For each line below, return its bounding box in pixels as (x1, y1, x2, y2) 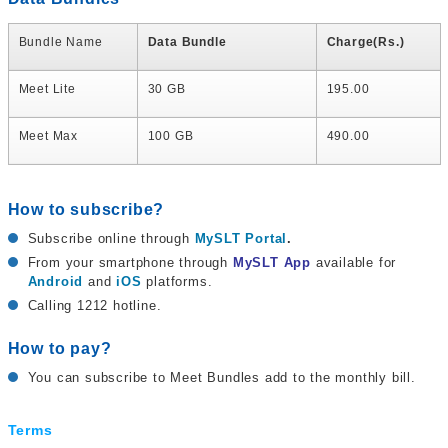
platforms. (146, 274, 213, 290)
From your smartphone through (27, 255, 228, 271)
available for (315, 255, 397, 271)
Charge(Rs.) (326, 35, 405, 50)
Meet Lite (18, 82, 76, 97)
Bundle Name (18, 35, 103, 50)
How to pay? (7, 340, 112, 358)
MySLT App (232, 255, 311, 271)
